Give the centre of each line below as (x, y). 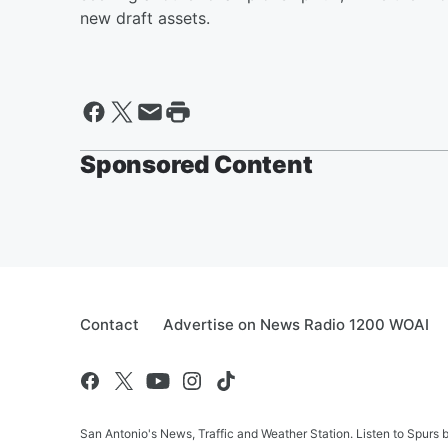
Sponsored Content (196, 164)
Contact (109, 324)
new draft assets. (145, 17)
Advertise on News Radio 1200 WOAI (296, 324)
